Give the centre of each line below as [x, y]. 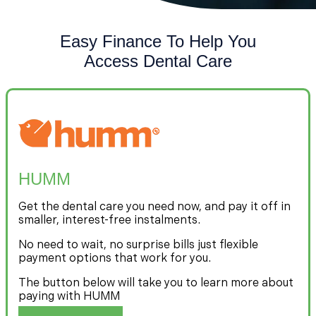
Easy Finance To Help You [158, 42]
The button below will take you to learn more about [156, 284]
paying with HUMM [69, 297]
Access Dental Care [158, 61]
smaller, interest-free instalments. [109, 221]
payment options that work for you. [115, 259]
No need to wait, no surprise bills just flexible [138, 245]
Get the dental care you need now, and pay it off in [154, 207]
